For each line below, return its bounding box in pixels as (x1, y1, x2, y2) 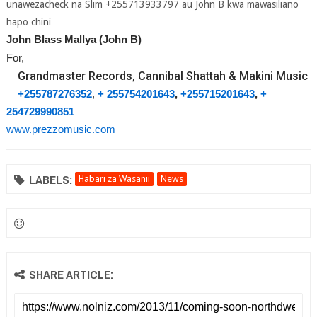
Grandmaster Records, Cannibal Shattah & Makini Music (17, 69, 308, 83)
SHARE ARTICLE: (28, 266, 113, 283)
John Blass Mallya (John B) (6, 33, 142, 46)
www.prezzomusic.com (6, 123, 115, 136)
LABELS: (28, 171, 72, 188)
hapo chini (6, 16, 51, 28)
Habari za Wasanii (78, 173, 150, 185)
